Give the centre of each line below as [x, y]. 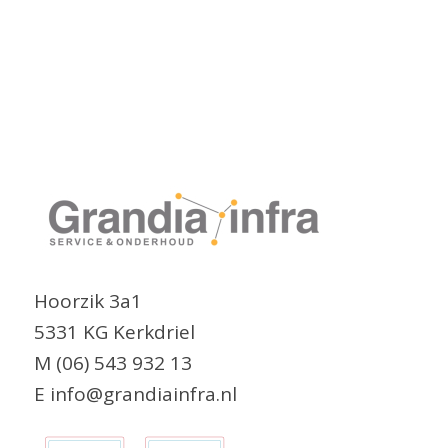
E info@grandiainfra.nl [135, 393]
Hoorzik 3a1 [87, 300]
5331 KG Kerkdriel [114, 331]
